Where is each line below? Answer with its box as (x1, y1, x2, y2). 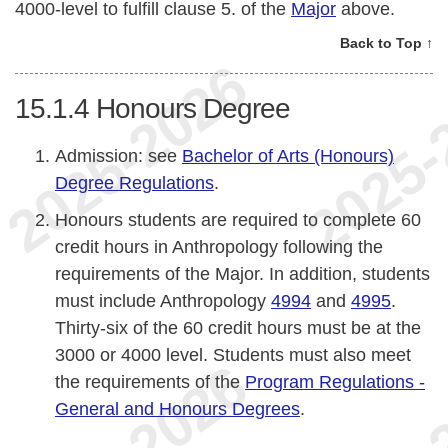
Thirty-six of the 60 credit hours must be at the (55, 318, 421, 339)
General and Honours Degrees (55, 399, 300, 420)
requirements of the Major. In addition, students (55, 264, 430, 285)
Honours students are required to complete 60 (55, 210, 421, 231)
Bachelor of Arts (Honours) (182, 146, 394, 167)
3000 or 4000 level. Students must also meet (55, 345, 411, 366)
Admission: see (55, 146, 182, 167)
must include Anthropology (55, 291, 271, 312)
